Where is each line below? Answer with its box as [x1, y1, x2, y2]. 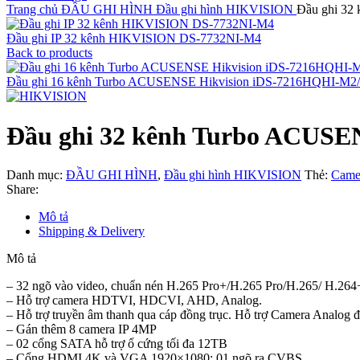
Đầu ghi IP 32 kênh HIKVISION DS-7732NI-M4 [6, 31, 261, 46]
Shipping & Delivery [39, 224, 145, 239]
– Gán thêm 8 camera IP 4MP [6, 322, 157, 337]
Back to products [6, 46, 92, 60]
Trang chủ [6, 2, 61, 17]
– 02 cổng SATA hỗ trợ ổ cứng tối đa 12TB [6, 337, 227, 351]
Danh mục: [6, 168, 63, 182]
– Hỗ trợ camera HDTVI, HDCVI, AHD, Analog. [6, 293, 262, 308]
